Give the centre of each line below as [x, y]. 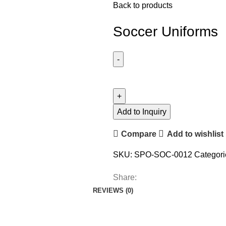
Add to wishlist [195, 134]
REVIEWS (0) [113, 190]
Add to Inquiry [142, 112]
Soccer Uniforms [165, 32]
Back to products [143, 5]
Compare [139, 134]
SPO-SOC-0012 [164, 155]
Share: [125, 177]
